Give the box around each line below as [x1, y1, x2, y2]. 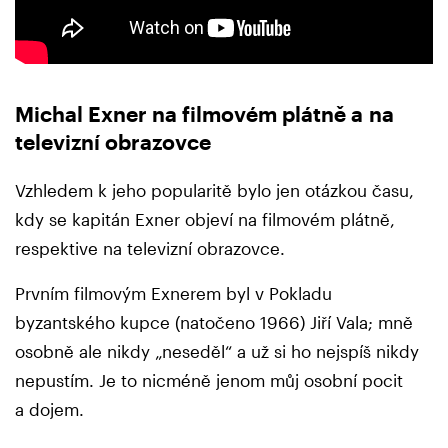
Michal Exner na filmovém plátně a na [15, 101, 394, 127]
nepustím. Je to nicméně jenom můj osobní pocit [15, 370, 403, 391]
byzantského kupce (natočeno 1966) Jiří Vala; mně [15, 312, 413, 333]
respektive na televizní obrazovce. [15, 238, 290, 259]
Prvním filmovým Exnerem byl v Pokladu [15, 283, 332, 304]
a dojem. [15, 399, 84, 420]
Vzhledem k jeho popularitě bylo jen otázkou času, [15, 180, 414, 201]
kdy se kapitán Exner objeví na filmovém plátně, [15, 209, 395, 230]
